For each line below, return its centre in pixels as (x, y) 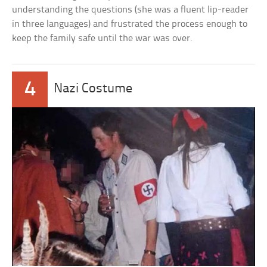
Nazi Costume (93, 89)
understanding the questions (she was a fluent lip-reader (131, 10)
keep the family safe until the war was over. (103, 39)
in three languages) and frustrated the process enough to (130, 24)
